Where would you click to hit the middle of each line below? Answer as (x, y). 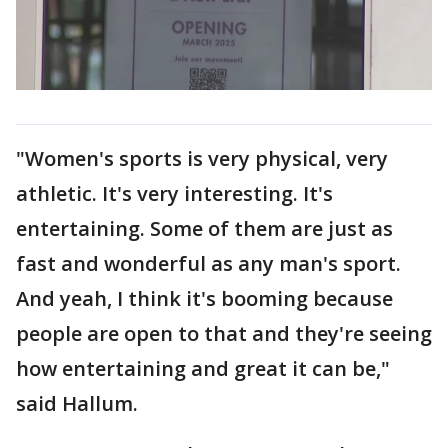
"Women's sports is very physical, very (202, 158)
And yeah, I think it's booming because (204, 298)
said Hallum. (77, 403)
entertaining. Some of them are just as (204, 228)
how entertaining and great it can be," (203, 368)
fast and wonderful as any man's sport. (208, 263)
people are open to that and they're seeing (224, 333)
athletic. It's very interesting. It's (174, 193)
